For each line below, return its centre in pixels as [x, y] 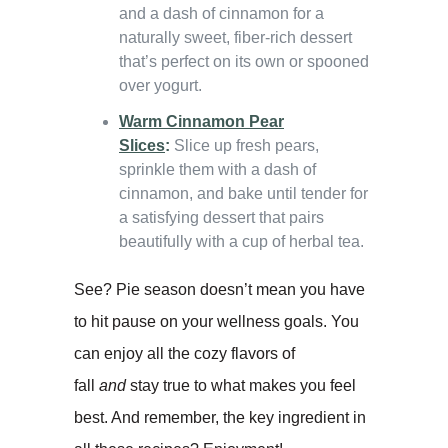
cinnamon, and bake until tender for [243, 193]
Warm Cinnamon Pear [201, 121]
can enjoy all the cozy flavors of [184, 353]
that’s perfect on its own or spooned [244, 61]
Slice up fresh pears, [244, 145]
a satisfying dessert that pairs [221, 217]
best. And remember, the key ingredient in [220, 417]
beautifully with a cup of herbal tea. [241, 241]
